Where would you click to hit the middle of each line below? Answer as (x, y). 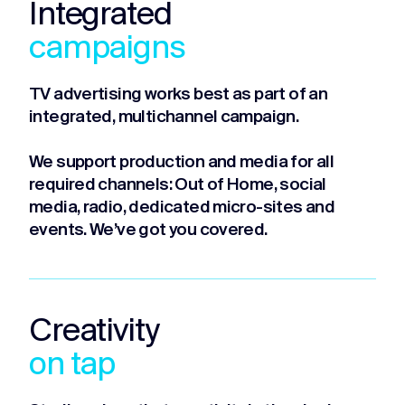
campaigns (107, 49)
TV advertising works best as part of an (179, 95)
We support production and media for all (182, 163)
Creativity (94, 332)
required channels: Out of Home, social (178, 185)
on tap (72, 366)
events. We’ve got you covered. (148, 231)
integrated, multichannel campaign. (164, 118)
